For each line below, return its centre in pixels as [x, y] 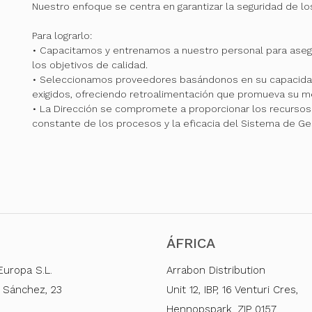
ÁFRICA [191, 243]
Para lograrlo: [62, 35]
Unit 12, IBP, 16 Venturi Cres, [232, 290]
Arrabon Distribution [216, 271]
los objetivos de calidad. [89, 64]
